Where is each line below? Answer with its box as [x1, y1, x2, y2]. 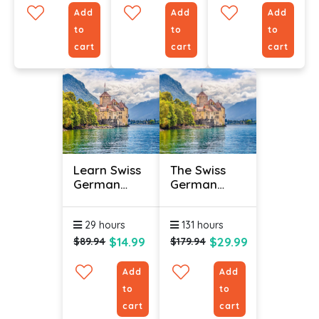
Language [170, 190, 229, 206]
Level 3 [73, 204, 115, 220]
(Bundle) [170, 204, 219, 220]
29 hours [82, 218, 126, 231]
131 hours [179, 218, 224, 231]
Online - [73, 190, 119, 206]
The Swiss [170, 162, 226, 177]
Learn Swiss [73, 162, 142, 177]
